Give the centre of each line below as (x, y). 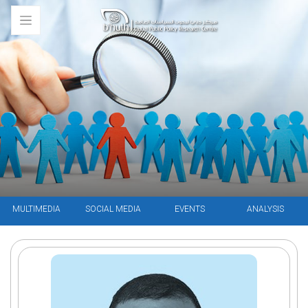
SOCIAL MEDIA (113, 209)
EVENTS (190, 209)
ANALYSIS (266, 209)
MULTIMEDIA (37, 209)
